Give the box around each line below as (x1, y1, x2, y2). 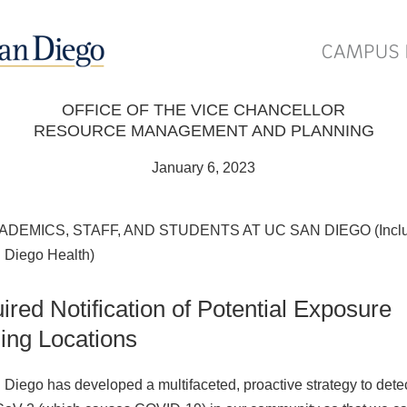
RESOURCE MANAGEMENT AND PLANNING (33, 122, 374, 140)
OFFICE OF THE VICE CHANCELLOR (62, 101, 345, 119)
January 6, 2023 (152, 160, 255, 175)
